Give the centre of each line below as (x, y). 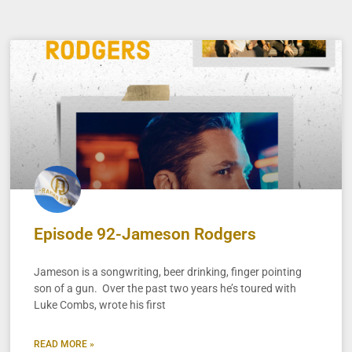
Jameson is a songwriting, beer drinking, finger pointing (168, 271)
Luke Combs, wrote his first (100, 304)
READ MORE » (64, 344)
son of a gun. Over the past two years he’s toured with (165, 288)
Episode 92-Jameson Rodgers (145, 234)
